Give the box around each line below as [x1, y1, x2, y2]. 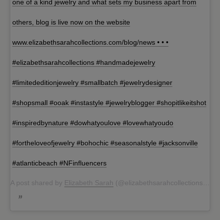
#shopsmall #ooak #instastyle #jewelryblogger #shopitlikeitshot [12, 99, 206, 107]
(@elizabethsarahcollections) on [113, 179, 203, 187]
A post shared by [10, 179, 64, 187]
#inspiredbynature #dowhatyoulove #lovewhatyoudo [12, 119, 173, 127]
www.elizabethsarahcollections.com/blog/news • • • [12, 38, 168, 47]
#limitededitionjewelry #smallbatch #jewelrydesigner [12, 79, 172, 87]
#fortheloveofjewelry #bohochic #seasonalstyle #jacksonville [12, 139, 198, 147]
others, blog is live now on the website [12, 18, 130, 27]
